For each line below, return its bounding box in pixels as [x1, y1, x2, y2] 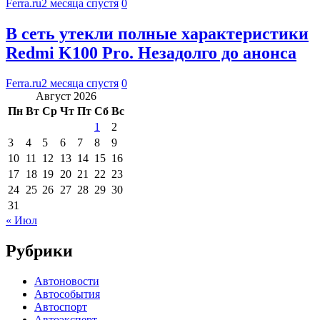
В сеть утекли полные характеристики [6, 24, 309, 43]
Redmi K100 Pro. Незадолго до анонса [6, 43, 296, 62]
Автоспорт [34, 300, 87, 313]
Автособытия [34, 287, 100, 300]
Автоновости [34, 274, 99, 287]
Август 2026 [36, 89, 96, 102]
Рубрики [6, 241, 73, 260]
